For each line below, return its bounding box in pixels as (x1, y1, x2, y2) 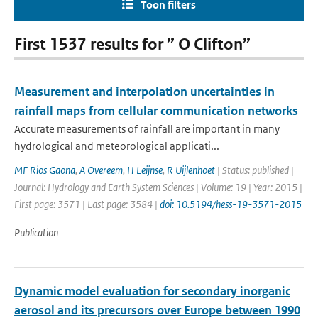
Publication (14, 226, 58, 239)
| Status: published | (215, 163, 294, 177)
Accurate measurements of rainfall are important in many (14, 122, 280, 136)
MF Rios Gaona (14, 163, 75, 177)
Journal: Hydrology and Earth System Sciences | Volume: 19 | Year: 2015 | (14, 180, 302, 194)
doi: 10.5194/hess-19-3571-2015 (160, 197, 302, 211)
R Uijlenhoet (167, 163, 215, 177)
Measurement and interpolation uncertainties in (14, 84, 275, 99)
